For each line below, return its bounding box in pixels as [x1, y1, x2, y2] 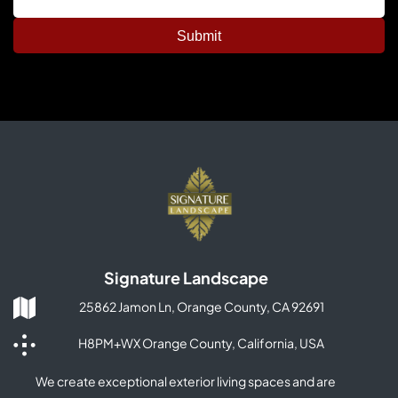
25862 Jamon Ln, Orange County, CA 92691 [78, 298, 324, 314]
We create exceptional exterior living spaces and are [36, 372, 336, 389]
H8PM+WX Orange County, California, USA [78, 334, 324, 351]
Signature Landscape [103, 267, 268, 288]
